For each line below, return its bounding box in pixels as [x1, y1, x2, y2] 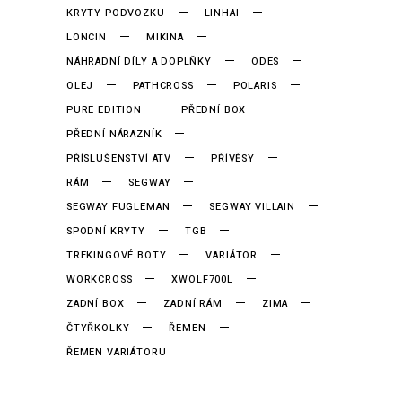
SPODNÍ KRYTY [66, 223, 145, 239]
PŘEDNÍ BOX [180, 101, 247, 118]
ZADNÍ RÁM [163, 295, 223, 311]
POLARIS [232, 77, 277, 93]
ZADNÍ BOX [66, 295, 125, 311]
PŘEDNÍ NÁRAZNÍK [66, 126, 162, 142]
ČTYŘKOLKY [66, 319, 130, 336]
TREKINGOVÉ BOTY [66, 247, 167, 263]
